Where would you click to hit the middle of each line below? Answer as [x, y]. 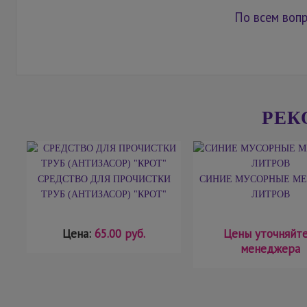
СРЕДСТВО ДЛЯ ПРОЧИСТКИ [104, 179]
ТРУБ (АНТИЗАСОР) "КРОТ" [104, 194]
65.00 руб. [120, 233]
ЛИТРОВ [270, 194]
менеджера [270, 248]
